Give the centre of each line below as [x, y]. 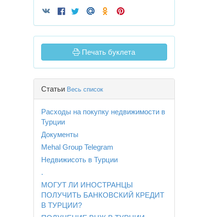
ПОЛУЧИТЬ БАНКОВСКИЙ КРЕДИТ [102, 195]
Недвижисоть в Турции [79, 159]
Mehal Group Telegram [77, 147]
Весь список [85, 89]
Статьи [54, 89]
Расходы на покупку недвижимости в [103, 111]
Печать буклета [108, 52]
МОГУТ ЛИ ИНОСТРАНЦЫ [87, 185]
